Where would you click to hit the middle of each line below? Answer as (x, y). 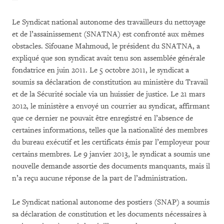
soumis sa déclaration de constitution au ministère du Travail (110, 82)
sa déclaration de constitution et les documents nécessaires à (109, 214)
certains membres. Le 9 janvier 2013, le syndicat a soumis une (111, 154)
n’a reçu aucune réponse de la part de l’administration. (100, 178)
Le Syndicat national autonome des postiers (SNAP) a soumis (111, 202)
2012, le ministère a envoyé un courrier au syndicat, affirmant (111, 106)
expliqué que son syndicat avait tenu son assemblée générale (108, 58)
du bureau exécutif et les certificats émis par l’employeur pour (111, 142)
